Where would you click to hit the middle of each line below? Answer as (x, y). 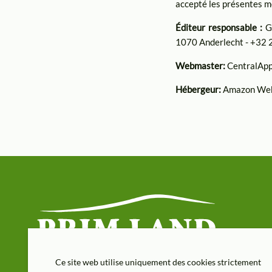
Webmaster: (202, 66)
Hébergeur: (199, 90)
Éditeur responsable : (219, 27)
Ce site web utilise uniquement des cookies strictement (158, 262)
